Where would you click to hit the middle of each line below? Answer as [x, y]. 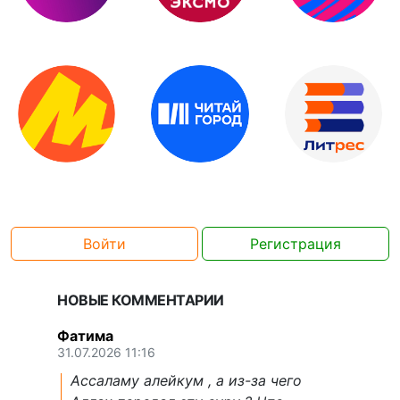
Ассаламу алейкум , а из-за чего [186, 381]
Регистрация [296, 244]
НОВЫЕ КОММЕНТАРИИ [141, 300]
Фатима [85, 336]
